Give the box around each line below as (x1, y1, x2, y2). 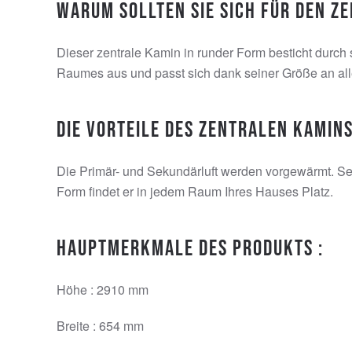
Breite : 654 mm (57, 317, 144, 335)
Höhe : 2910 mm (57, 280, 148, 299)
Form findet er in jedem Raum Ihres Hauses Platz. (57, 182, 333, 201)
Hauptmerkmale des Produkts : (57, 236, 324, 262)
